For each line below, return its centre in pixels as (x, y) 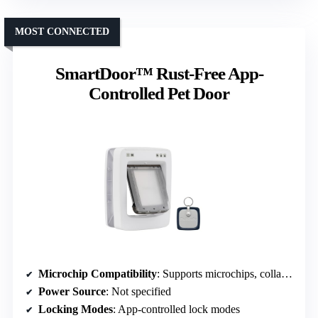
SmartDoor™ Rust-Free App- (159, 73)
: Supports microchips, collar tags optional (219, 273)
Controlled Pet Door (159, 93)
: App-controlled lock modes (176, 309)
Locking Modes (76, 309)
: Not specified (138, 291)
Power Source (72, 291)
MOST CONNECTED (62, 31)
